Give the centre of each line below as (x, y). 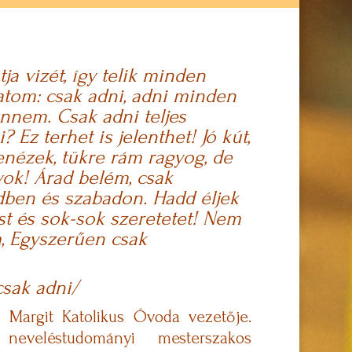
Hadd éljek (195, 198)
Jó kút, (225, 136)
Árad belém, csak (103, 177)
